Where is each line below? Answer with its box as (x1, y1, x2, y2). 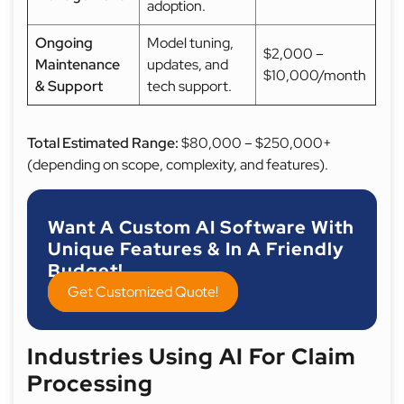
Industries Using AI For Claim (27, 342, 356, 372)
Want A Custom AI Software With (48, 216, 354, 239)
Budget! (48, 259, 124, 282)
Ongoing (35, 33, 93, 52)
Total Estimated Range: (27, 133, 179, 152)
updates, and (147, 55, 228, 74)
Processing (27, 369, 159, 399)
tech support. (147, 77, 232, 96)
